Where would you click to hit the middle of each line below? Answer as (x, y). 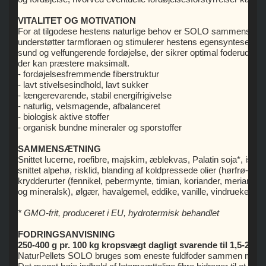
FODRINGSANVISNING (66, 235)
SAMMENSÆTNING (59, 149)
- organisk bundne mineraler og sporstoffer (99, 128)
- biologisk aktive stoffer (63, 117)
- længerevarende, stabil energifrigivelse (94, 96)
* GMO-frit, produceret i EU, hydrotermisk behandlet (118, 213)
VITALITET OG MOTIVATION (77, 21)
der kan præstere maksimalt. (73, 64)
